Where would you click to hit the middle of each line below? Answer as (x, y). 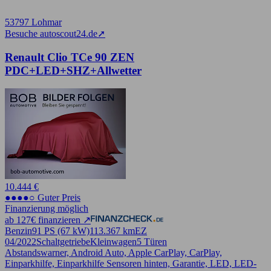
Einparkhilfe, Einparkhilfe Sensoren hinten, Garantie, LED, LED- (131, 264)
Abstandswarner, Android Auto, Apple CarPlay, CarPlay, (113, 253)
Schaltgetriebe (63, 242)
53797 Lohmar (33, 22)
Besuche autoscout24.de (51, 33)
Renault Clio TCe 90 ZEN (70, 57)
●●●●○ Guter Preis (43, 198)
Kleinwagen (113, 242)
